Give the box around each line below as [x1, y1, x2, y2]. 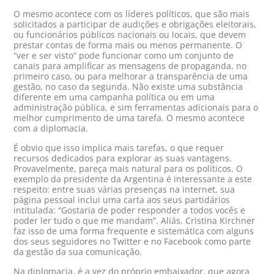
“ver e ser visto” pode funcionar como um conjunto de [13, 50, 234, 62]
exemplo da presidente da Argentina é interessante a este [13, 173, 253, 185]
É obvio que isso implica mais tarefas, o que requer [13, 142, 224, 154]
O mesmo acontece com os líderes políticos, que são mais [13, 8, 250, 20]
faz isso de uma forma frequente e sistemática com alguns [13, 225, 254, 237]
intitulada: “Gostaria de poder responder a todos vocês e [13, 204, 246, 217]
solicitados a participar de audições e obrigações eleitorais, [13, 18, 257, 31]
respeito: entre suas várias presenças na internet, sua [13, 183, 235, 196]
